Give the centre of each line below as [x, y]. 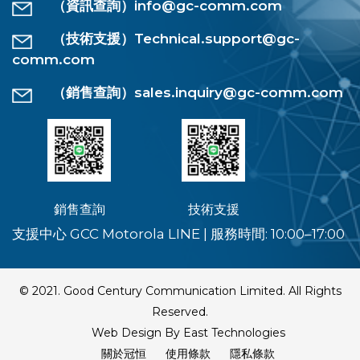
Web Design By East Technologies [188, 332]
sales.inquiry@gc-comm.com [239, 92]
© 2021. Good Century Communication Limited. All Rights [180, 290]
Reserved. [180, 311]
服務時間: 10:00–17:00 [276, 233]
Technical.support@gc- [217, 38]
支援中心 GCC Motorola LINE [108, 233]
